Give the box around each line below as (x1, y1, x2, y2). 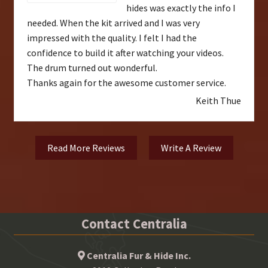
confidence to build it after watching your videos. (26, 46, 224, 59)
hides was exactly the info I (126, 1, 236, 14)
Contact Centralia (81, 215, 187, 232)
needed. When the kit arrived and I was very (26, 16, 200, 29)
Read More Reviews (47, 141, 125, 154)
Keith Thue (196, 94, 242, 106)
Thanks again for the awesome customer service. (26, 76, 226, 89)
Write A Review (160, 141, 221, 154)
